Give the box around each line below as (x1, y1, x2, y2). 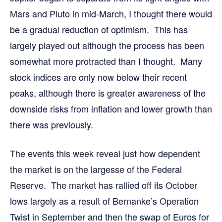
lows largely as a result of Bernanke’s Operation (10, 194, 199, 207)
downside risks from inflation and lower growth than (10, 102, 212, 115)
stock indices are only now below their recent (10, 70, 187, 83)
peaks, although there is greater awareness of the (10, 86, 206, 99)
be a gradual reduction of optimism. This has (10, 23, 188, 36)
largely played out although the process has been (10, 39, 204, 52)
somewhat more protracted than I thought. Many (10, 55, 202, 67)
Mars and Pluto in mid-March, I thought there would (10, 7, 212, 20)
